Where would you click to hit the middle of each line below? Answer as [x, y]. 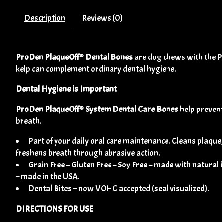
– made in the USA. [48, 177]
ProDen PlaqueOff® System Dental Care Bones [97, 109]
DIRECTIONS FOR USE [55, 208]
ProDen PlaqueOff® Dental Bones [74, 57]
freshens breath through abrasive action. [88, 153]
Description [45, 18]
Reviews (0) [102, 18]
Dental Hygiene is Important [66, 89]
